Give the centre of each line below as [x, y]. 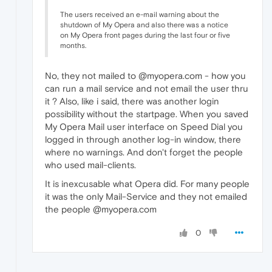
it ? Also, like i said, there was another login [132, 101]
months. [73, 45]
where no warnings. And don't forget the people [144, 152]
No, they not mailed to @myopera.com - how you [145, 75]
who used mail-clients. [90, 165]
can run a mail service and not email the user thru [147, 88]
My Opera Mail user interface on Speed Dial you [144, 126]
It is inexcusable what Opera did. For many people [147, 183]
